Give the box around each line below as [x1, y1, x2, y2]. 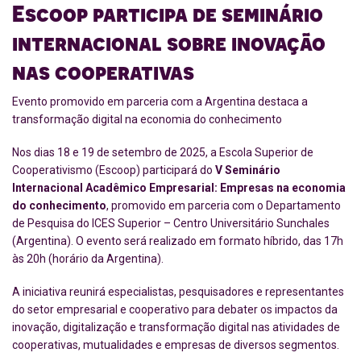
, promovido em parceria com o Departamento [106, 199, 341, 213]
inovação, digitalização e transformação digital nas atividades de [12, 321, 340, 334]
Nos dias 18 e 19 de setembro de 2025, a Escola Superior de [12, 146, 313, 160]
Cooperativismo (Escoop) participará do [12, 164, 215, 177]
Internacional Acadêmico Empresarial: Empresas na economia [12, 181, 346, 195]
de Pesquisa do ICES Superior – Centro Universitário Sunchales [12, 217, 330, 230]
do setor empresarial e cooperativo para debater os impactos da [12, 303, 338, 317]
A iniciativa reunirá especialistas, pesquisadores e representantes [12, 285, 344, 299]
